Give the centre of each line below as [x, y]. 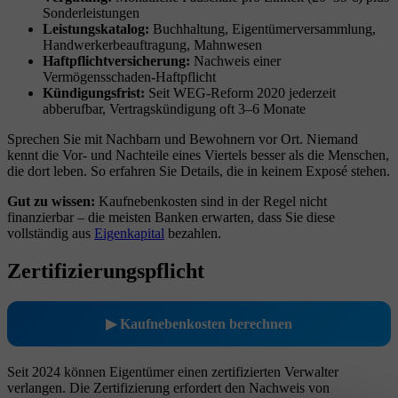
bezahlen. [193, 234]
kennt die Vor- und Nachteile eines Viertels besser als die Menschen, [198, 155]
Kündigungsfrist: [94, 93]
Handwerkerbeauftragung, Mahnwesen [152, 45]
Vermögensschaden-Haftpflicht [129, 77]
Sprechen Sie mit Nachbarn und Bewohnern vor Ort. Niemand [183, 139]
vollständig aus [51, 234]
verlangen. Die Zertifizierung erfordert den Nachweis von [168, 388]
